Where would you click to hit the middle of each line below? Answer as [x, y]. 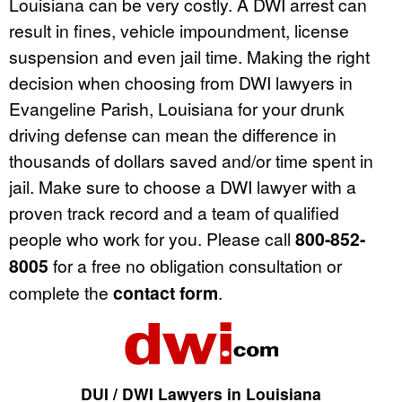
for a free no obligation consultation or [195, 266]
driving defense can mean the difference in [173, 135]
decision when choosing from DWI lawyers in [181, 83]
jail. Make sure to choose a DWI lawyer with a [183, 187]
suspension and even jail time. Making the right [189, 57]
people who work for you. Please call [152, 239]
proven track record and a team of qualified [174, 213]
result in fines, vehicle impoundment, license [179, 31]
